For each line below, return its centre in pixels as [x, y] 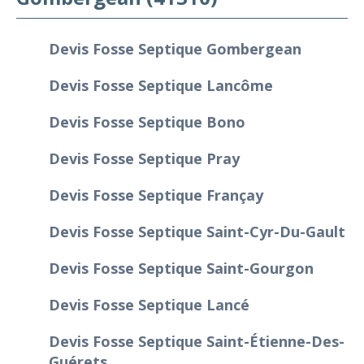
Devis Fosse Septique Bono [147, 121]
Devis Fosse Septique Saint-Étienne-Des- [197, 341]
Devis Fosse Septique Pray [144, 158]
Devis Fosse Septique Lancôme [161, 85]
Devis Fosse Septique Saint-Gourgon [181, 268]
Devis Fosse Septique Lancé [149, 304]
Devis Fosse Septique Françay [156, 195]
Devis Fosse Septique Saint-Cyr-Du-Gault [197, 231]
